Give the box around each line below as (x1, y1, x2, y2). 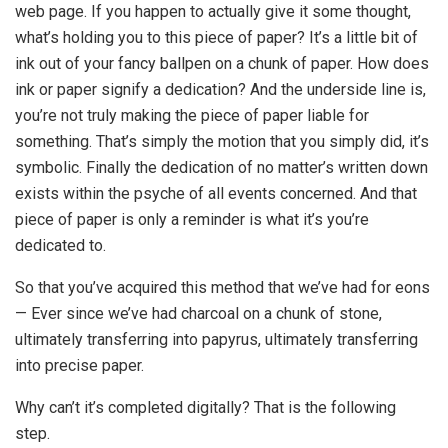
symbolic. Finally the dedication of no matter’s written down (15, 157, 428, 177)
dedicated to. (15, 235, 106, 255)
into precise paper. (15, 355, 148, 375)
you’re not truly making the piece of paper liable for (15, 105, 369, 125)
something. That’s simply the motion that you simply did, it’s (15, 131, 429, 151)
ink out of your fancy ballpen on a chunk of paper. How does (15, 53, 429, 73)
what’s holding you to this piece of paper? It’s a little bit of (15, 27, 418, 47)
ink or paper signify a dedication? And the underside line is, (15, 79, 426, 99)
